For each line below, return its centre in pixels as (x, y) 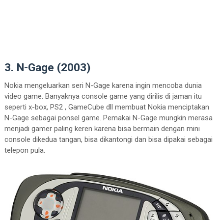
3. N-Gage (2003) (47, 68)
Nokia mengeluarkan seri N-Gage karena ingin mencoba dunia (103, 86)
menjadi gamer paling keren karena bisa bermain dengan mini (102, 129)
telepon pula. (25, 151)
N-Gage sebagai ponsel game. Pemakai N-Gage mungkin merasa (108, 118)
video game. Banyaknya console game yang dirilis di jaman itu (103, 96)
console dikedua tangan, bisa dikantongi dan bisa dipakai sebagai (108, 140)
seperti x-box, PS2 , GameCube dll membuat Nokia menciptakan (107, 107)
